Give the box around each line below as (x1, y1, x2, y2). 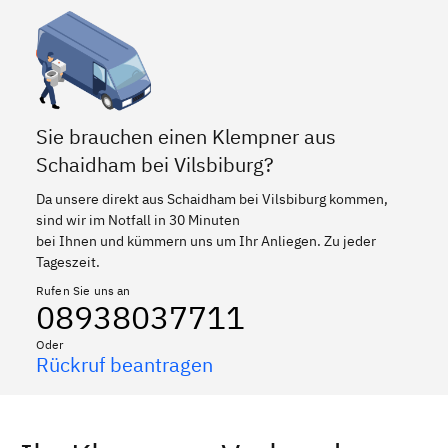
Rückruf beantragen (36, 350, 213, 378)
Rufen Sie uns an (36, 282, 131, 298)
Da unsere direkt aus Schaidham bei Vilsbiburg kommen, (36, 189, 388, 208)
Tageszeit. (36, 252, 100, 271)
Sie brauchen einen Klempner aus (36, 122, 336, 150)
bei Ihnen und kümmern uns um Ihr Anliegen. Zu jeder (36, 231, 376, 250)
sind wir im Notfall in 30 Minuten (36, 210, 240, 229)
